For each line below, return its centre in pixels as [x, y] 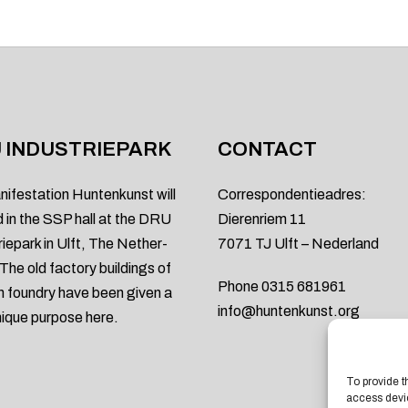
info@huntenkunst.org [289, 311]
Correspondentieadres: [292, 194]
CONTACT [267, 149]
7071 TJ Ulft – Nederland [298, 244]
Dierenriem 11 [262, 219]
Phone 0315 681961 [282, 286]
